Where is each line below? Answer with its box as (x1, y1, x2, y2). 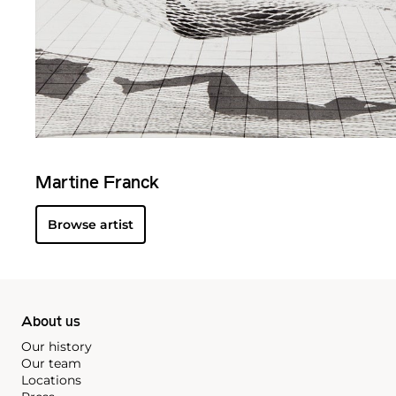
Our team (21, 354, 81, 371)
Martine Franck (35, 174, 159, 193)
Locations (21, 371, 81, 388)
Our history (21, 338, 92, 354)
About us (21, 315, 80, 330)
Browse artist (48, 216, 133, 232)
